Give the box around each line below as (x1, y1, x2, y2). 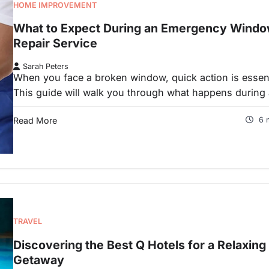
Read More (13, 115, 57, 125)
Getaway (13, 252, 64, 267)
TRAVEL (13, 217, 42, 226)
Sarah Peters (23, 61, 68, 71)
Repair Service (13, 36, 97, 51)
